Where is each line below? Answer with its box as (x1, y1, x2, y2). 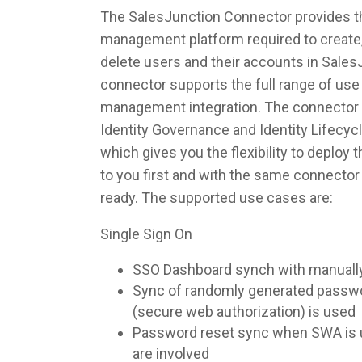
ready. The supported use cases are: (100, 189, 333, 206)
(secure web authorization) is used (133, 303, 356, 320)
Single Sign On (100, 225, 192, 242)
